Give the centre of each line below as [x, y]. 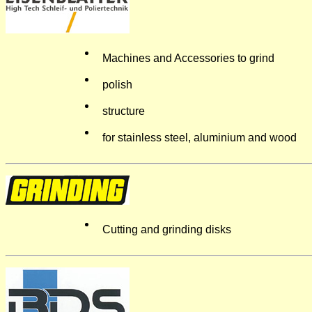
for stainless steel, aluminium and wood [200, 138]
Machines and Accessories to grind [188, 58]
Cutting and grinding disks [167, 229]
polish [117, 85]
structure [124, 111]
